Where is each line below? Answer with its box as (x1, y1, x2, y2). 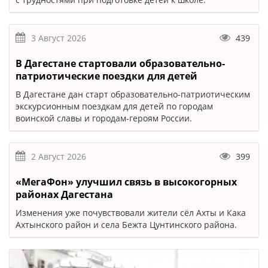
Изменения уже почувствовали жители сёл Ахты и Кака (16, 207, 246, 218)
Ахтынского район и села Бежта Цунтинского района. (16, 219, 237, 230)
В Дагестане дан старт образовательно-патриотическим (16, 89, 250, 100)
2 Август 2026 (31, 151, 86, 162)
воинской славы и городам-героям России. (16, 112, 192, 124)
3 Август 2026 (31, 32, 86, 44)
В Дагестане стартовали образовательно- (16, 57, 225, 70)
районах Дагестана (16, 188, 113, 201)
